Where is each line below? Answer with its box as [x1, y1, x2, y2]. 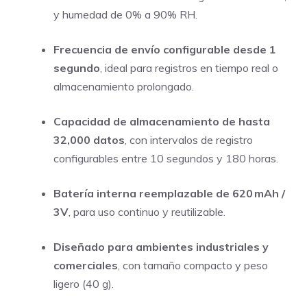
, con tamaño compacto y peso [118, 258, 268, 272]
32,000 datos [53, 133, 125, 147]
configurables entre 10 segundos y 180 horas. [53, 151, 278, 165]
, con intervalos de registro [125, 133, 253, 147]
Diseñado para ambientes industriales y [53, 240, 269, 254]
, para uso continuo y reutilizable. [69, 205, 225, 219]
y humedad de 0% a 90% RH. [53, 8, 197, 21]
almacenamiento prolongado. [53, 79, 194, 93]
